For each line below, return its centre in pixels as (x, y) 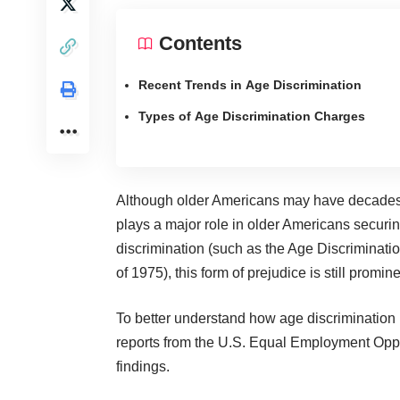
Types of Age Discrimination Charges (252, 116)
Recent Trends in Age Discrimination (250, 84)
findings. (143, 366)
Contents (200, 43)
